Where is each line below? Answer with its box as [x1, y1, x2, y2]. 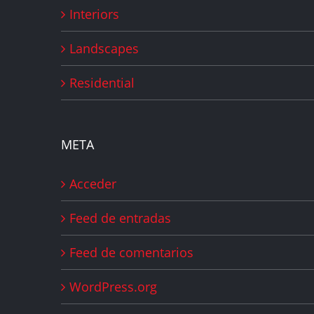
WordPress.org [69, 278, 157, 296]
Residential [69, 74, 135, 92]
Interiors [69, 6, 119, 23]
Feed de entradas [69, 210, 171, 227]
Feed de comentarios [69, 244, 193, 261]
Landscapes [69, 40, 139, 57]
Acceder [69, 175, 116, 193]
